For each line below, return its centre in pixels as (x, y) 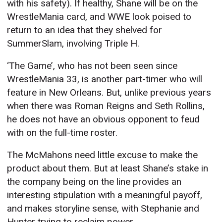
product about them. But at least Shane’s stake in (108, 168)
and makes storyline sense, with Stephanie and (103, 209)
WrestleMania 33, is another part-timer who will (105, 79)
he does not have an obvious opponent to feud (104, 119)
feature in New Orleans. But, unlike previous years (109, 93)
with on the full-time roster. (62, 133)
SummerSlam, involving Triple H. (73, 44)
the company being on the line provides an (94, 182)
